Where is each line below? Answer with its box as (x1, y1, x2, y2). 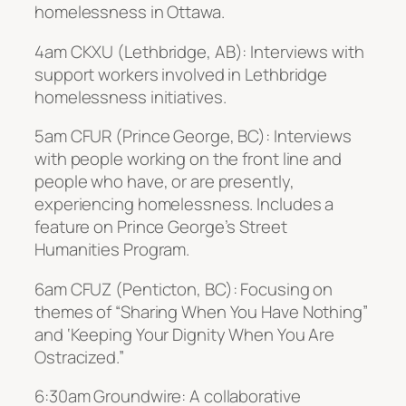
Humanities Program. (34, 237, 190, 262)
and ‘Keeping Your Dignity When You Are (34, 322, 335, 346)
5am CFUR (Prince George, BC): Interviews (34, 124, 352, 149)
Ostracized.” (34, 344, 124, 369)
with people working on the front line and (34, 147, 342, 171)
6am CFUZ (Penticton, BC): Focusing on (34, 276, 333, 301)
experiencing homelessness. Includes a (34, 192, 334, 217)
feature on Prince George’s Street (34, 215, 287, 239)
